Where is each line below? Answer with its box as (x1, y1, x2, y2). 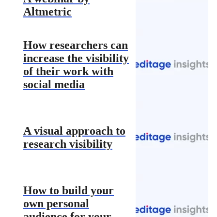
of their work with (23, 64, 113, 77)
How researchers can (23, 38, 128, 51)
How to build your (23, 184, 114, 197)
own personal (23, 197, 89, 210)
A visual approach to (23, 124, 125, 137)
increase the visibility (23, 51, 129, 64)
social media (23, 77, 85, 91)
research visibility (23, 137, 112, 150)
